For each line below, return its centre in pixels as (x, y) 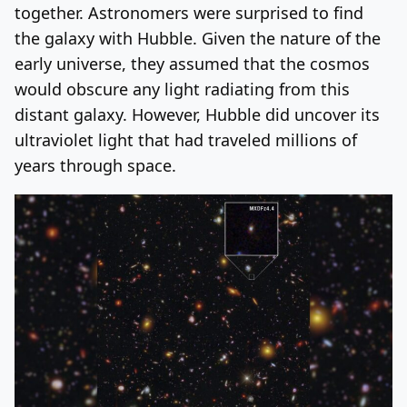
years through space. (95, 165)
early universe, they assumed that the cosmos (192, 63)
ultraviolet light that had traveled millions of (186, 139)
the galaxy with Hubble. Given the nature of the (198, 38)
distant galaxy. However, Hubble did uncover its (197, 114)
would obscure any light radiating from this (182, 89)
